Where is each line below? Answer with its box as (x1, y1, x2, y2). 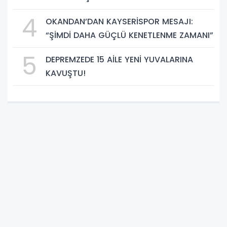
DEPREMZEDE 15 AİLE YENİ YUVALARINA (46, 53, 193, 65)
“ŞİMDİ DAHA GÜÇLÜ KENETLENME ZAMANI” (46, 29, 213, 41)
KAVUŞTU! (46, 67, 86, 79)
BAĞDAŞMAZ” (46, 5, 99, 17)
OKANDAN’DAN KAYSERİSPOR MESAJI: (46, 15, 193, 27)
